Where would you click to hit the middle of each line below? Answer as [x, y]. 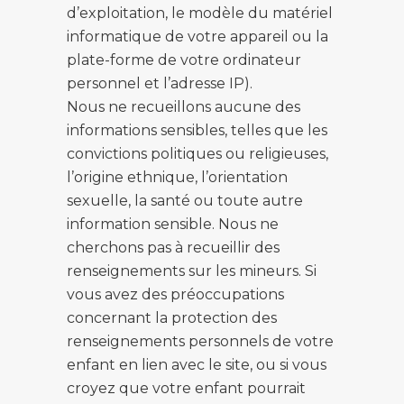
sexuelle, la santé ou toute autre [185, 201]
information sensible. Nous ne [173, 224]
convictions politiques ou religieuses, [197, 154]
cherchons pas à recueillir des [173, 248]
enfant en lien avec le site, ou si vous [197, 365]
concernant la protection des [172, 318]
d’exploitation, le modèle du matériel [200, 13]
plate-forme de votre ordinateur [184, 60]
